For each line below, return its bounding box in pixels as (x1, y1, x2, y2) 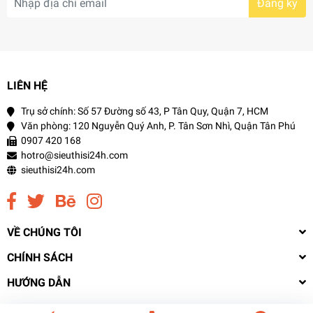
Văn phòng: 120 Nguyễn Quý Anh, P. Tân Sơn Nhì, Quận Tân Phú (21, 119, 296, 131)
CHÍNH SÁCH (7, 250, 73, 264)
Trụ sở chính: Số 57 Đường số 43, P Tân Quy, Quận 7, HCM (21, 105, 268, 117)
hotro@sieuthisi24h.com (21, 149, 128, 161)
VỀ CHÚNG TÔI (7, 225, 82, 239)
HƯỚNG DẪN (7, 275, 71, 289)
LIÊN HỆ (7, 78, 48, 92)
